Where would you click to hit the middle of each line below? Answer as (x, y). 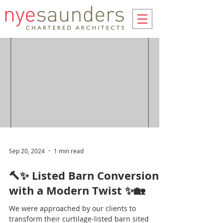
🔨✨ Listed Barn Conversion (84, 175)
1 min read (69, 151)
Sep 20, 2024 (27, 151)
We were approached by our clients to (72, 208)
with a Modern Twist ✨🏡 (77, 190)
